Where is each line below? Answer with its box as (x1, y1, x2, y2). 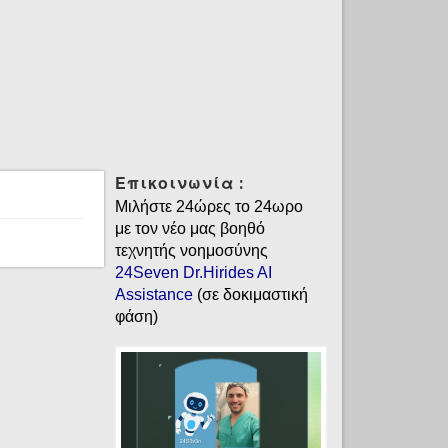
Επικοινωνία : (114, 173, 244, 193)
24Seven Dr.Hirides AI (114, 263, 272, 281)
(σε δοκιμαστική (192, 285, 308, 303)
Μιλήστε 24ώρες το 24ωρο (114, 197, 303, 215)
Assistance (114, 285, 193, 303)
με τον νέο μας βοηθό (114, 219, 265, 237)
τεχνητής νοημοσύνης (114, 241, 268, 259)
